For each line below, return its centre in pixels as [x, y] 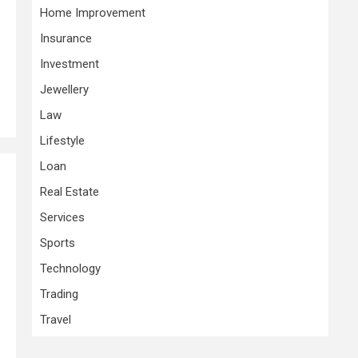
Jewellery [64, 89]
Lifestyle [62, 141]
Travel [56, 320]
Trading [59, 294]
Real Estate [70, 192]
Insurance [66, 38]
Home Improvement [93, 13]
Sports [58, 243]
